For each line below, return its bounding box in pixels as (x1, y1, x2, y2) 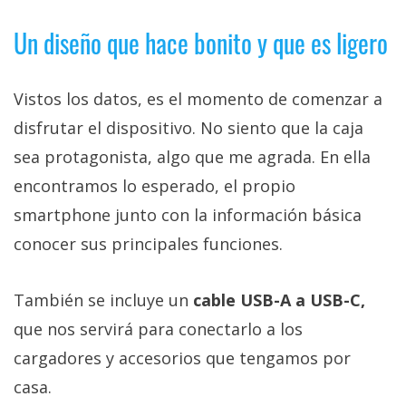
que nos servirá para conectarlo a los (14, 317, 303, 340)
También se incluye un (14, 288, 193, 311)
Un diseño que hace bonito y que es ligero (14, 24, 388, 62)
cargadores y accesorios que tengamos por (14, 346, 351, 369)
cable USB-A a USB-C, (193, 288, 365, 311)
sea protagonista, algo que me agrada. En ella (14, 145, 371, 168)
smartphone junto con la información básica (14, 203, 362, 226)
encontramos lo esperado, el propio (14, 174, 295, 197)
